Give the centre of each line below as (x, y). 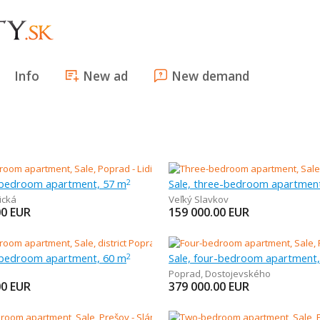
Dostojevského (237, 274)
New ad (105, 76)
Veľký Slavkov (198, 199)
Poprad (184, 274)
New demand (210, 76)
